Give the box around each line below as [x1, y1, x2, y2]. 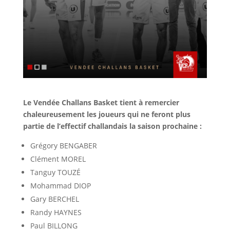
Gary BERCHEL [30, 194, 79, 204]
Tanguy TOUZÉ [30, 167, 81, 177]
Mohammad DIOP [30, 180, 91, 190]
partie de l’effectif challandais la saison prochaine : [23, 121, 202, 131]
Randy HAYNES [30, 207, 82, 217]
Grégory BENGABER [30, 140, 97, 150]
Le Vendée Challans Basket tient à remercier [23, 97, 179, 107]
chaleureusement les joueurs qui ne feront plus [23, 109, 190, 119]
